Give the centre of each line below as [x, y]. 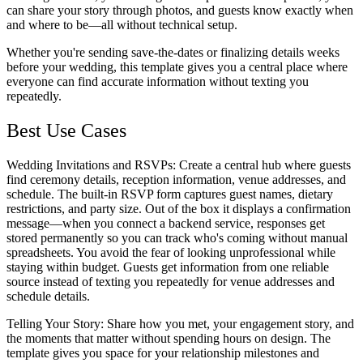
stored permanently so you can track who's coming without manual [177, 237]
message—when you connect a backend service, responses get [166, 223]
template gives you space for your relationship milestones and [163, 352]
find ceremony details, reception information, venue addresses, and [176, 179]
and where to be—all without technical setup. [122, 24]
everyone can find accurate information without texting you [158, 81]
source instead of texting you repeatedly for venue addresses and [171, 281]
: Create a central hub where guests [262, 164]
